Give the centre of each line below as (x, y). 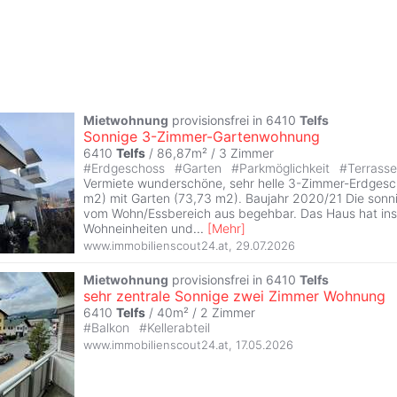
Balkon (112, 328)
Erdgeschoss (130, 168)
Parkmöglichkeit (286, 168)
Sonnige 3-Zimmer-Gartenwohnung (202, 137)
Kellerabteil (179, 328)
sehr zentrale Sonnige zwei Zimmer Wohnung (234, 296)
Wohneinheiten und (138, 229)
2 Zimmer (228, 313)
